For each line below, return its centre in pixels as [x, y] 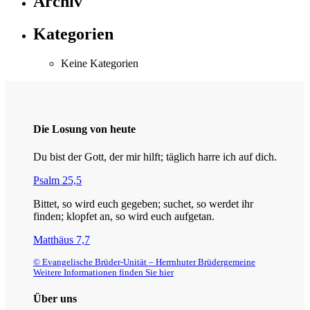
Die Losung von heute [84, 129]
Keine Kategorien [100, 64]
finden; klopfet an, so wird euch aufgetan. [124, 216]
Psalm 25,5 [57, 180]
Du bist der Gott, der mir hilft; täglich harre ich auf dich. [155, 156]
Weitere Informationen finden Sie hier [103, 272]
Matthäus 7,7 [62, 239]
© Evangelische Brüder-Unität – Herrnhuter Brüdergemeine [144, 262]
